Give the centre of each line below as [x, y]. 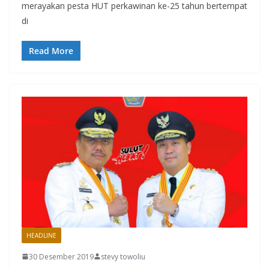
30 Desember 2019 [61, 256]
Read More [51, 51]
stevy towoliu [123, 256]
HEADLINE [41, 235]
